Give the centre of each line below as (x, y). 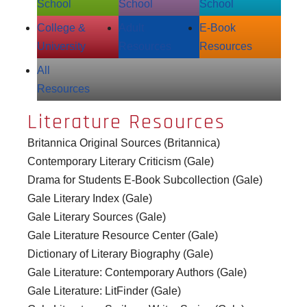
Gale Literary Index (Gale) (90, 198)
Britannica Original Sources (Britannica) (124, 143)
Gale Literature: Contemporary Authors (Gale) (137, 272)
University (61, 46)
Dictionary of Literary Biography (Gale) (120, 254)
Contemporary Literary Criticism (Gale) (121, 161)
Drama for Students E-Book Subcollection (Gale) (145, 180)
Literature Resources (126, 122)
